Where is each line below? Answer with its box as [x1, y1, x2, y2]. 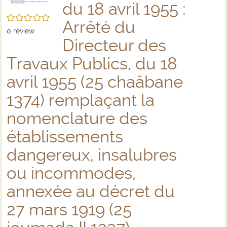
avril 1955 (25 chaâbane [7, 72, 183, 92]
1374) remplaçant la [7, 90, 155, 110]
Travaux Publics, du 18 [7, 54, 177, 73]
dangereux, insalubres [7, 145, 177, 165]
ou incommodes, [7, 163, 136, 183]
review [13, 27, 34, 35]
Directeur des [62, 35, 166, 55]
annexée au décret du [7, 181, 175, 201]
